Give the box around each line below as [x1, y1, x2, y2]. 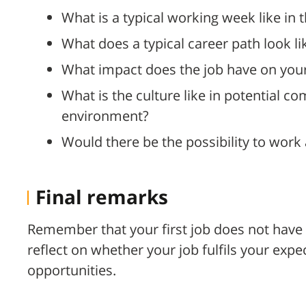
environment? [61, 107, 149, 126]
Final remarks [36, 184, 168, 210]
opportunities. [27, 261, 116, 280]
